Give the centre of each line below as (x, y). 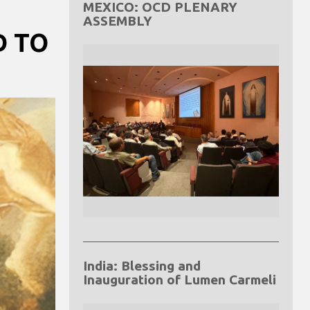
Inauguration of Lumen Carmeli (179, 279)
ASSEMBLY (117, 20)
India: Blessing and (142, 265)
